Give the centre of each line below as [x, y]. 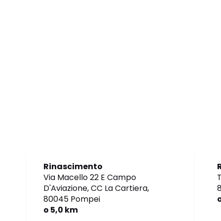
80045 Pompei [72, 199]
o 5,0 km [61, 210]
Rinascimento [73, 167]
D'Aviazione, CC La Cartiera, [96, 188]
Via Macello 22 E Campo [90, 178]
